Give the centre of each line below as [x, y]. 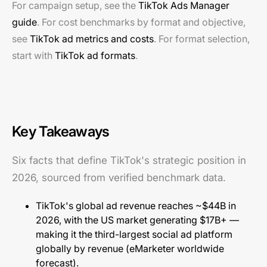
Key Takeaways [61, 131]
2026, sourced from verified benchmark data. [119, 178]
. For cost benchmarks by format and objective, [141, 22]
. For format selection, [202, 39]
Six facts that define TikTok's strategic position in [129, 160]
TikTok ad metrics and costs [92, 39]
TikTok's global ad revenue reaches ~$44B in [136, 206]
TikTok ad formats [95, 55]
